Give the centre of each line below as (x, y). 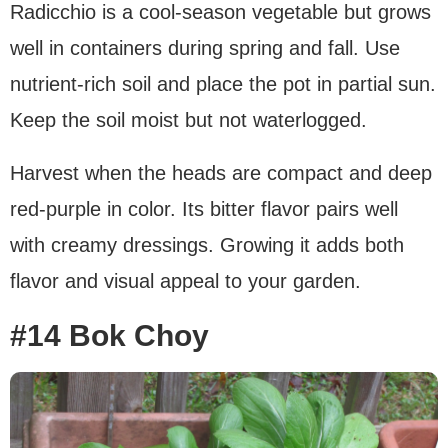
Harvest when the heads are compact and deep (221, 173)
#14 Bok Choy (109, 336)
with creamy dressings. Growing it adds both (207, 245)
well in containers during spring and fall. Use (205, 48)
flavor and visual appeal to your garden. (185, 281)
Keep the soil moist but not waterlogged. (188, 120)
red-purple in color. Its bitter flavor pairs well (204, 209)
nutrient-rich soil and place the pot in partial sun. (223, 84)
